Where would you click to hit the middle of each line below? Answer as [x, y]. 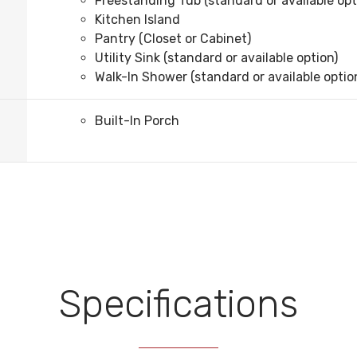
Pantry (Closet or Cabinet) [173, 39]
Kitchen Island [137, 20]
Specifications [178, 304]
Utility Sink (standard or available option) [216, 58]
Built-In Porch [137, 121]
